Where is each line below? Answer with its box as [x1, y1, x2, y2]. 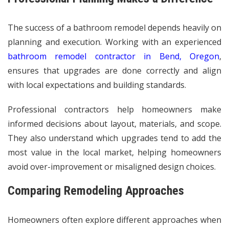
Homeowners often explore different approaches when [8, 214, 221, 225]
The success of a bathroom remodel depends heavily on [8, 21, 221, 33]
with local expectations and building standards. [8, 79, 186, 90]
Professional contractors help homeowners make [8, 103, 221, 115]
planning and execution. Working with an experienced [8, 36, 221, 48]
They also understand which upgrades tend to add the [8, 132, 221, 144]
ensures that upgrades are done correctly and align [8, 64, 221, 76]
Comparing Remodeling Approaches [8, 183, 184, 198]
